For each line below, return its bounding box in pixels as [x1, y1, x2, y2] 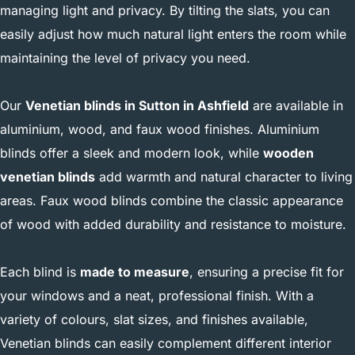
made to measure [80, 263, 189, 280]
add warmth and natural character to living [95, 168, 353, 185]
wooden [263, 144, 314, 161]
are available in [249, 97, 343, 113]
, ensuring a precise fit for [189, 263, 344, 280]
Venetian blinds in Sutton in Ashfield [25, 97, 249, 113]
